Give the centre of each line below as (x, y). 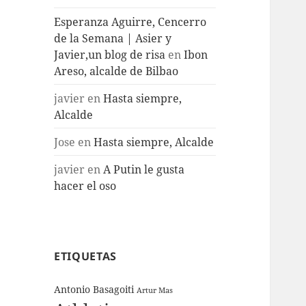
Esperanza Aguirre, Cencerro (130, 22)
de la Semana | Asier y (113, 38)
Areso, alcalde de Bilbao (116, 71)
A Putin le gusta (144, 169)
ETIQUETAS (85, 256)
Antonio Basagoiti (94, 290)
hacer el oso (85, 185)
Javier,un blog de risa (110, 54)
